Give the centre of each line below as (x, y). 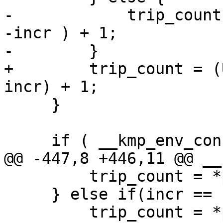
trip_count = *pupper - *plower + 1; (47, 176)
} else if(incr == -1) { (28, 194)
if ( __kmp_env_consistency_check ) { (28, 141)
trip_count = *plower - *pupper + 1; (47, 212)
